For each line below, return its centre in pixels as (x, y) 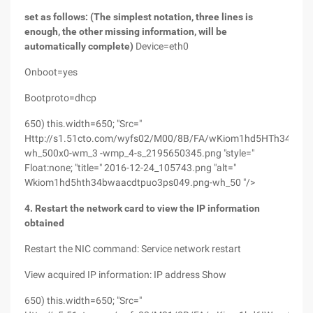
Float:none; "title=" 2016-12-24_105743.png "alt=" (130, 168)
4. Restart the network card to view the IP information (142, 208)
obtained (44, 223)
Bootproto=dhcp (60, 98)
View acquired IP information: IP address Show (125, 275)
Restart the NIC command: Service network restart (133, 249)
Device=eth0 (162, 46)
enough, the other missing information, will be (126, 31)
